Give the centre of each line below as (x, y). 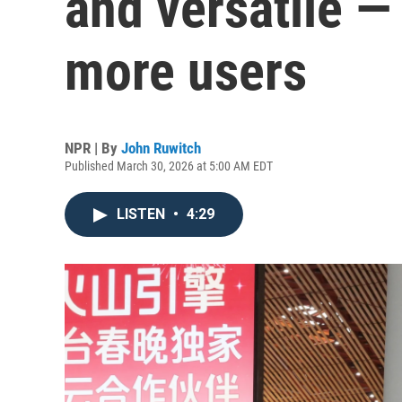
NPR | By (93, 148)
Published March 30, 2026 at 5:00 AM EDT (169, 166)
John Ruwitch (161, 148)
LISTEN (143, 214)
